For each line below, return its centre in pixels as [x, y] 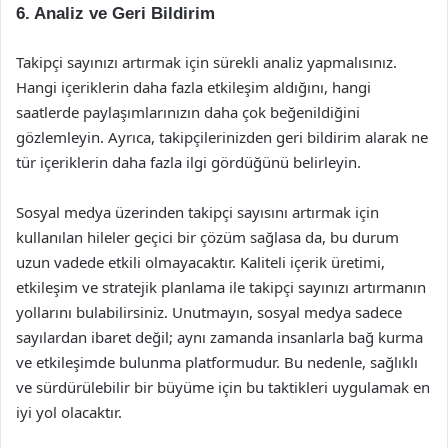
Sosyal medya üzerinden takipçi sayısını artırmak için [197, 212]
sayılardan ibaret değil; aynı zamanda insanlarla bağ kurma [219, 337]
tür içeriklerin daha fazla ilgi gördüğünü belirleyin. [188, 162]
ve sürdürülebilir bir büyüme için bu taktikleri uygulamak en [223, 387]
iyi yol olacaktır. [69, 412]
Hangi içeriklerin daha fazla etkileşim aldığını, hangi [193, 87]
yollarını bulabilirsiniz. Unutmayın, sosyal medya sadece [209, 312]
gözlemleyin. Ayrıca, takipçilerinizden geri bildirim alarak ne [222, 137]
